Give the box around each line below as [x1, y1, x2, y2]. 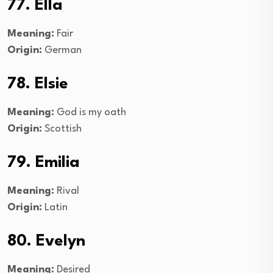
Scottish [42, 123, 82, 134]
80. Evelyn [7, 233, 85, 249]
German [42, 44, 82, 55]
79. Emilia [7, 154, 80, 171]
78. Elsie [7, 76, 68, 92]
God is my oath [54, 107, 126, 118]
